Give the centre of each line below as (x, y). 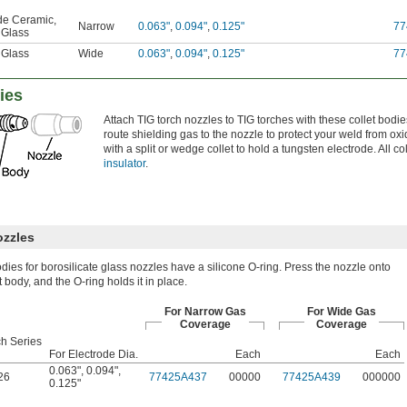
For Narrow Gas (205, 312)
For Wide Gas (342, 312)
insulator (124, 164)
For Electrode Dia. (94, 355)
